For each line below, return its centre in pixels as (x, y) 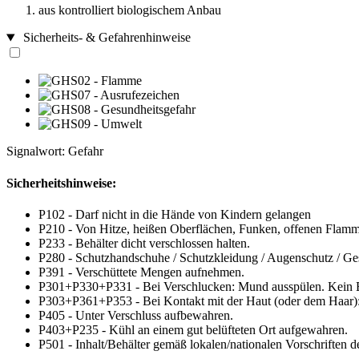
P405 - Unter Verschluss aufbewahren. (136, 315)
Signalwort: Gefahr (55, 151)
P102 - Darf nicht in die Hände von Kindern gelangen (175, 214)
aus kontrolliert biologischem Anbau (130, 10)
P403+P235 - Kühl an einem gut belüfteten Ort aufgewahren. (193, 329)
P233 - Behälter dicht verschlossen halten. (144, 243)
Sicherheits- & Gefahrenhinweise (105, 38)
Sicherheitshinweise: (61, 183)
